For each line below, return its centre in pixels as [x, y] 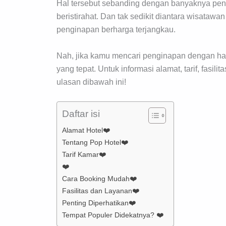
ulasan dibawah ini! [91, 82]
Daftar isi [81, 114]
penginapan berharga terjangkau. [116, 30]
